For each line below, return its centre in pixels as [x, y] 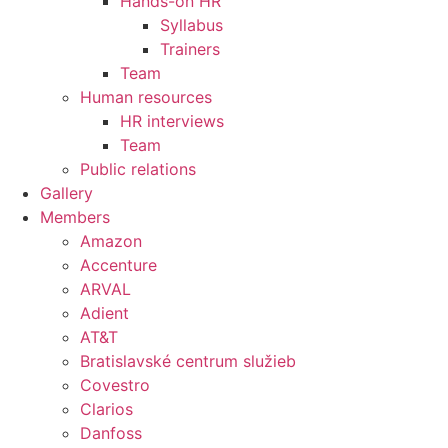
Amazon [111, 240]
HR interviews [172, 120]
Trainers [190, 48]
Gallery [66, 192]
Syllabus [191, 24]
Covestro [115, 384]
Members [75, 216]
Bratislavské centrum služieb [188, 360]
